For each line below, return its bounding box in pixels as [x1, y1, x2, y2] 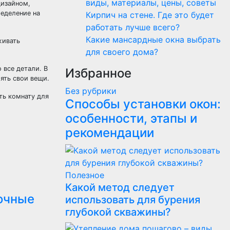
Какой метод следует [65, 181, 175, 194]
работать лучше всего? [86, 22, 180, 32]
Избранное [65, 66, 131, 81]
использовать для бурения [65, 194, 200, 206]
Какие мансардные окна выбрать [86, 34, 221, 45]
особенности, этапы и [65, 111, 197, 126]
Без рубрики [65, 86, 117, 96]
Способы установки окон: [65, 97, 221, 111]
